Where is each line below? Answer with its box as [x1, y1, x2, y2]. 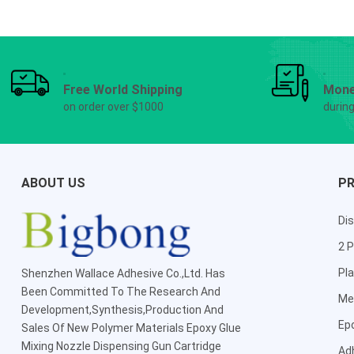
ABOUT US [21, 175, 85, 190]
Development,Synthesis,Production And [21, 303, 224, 316]
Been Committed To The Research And [21, 285, 220, 298]
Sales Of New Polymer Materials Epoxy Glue [21, 322, 241, 334]
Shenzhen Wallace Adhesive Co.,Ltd [21, 267, 201, 280]
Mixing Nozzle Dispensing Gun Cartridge [21, 340, 221, 352]
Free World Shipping [62, 82, 183, 97]
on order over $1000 [62, 100, 164, 113]
